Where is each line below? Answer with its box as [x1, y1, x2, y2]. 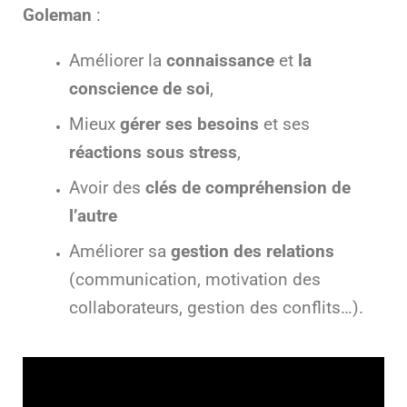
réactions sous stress [68, 142, 237, 163]
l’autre [68, 205, 117, 226]
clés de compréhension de [140, 177, 351, 198]
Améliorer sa [68, 241, 171, 262]
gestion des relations [170, 241, 334, 262]
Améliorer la [68, 50, 166, 71]
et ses [258, 114, 310, 134]
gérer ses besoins [114, 114, 259, 134]
